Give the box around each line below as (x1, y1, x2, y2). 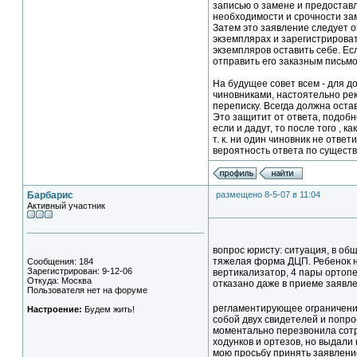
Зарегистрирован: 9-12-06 (27, 266, 132, 276)
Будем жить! (82, 304, 135, 314)
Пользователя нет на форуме (27, 285, 147, 295)
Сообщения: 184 (27, 257, 93, 266)
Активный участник (27, 201, 105, 210)
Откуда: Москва (27, 276, 92, 285)
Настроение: (27, 304, 82, 314)
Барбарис (27, 190, 73, 201)
